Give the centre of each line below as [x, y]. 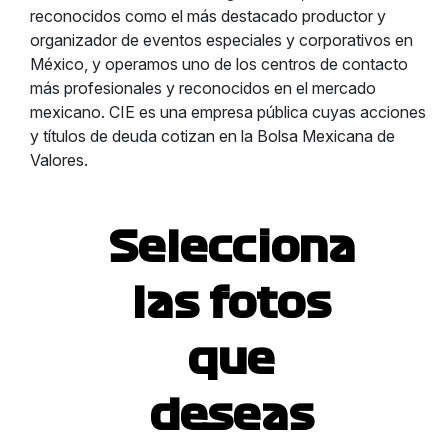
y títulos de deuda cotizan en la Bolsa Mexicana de [212, 136]
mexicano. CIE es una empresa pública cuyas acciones [228, 112]
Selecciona [232, 248]
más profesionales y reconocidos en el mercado [203, 88]
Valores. [59, 160]
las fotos [232, 304]
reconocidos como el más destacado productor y [208, 16]
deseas [231, 416]
